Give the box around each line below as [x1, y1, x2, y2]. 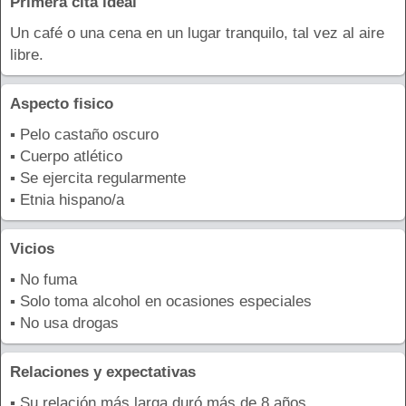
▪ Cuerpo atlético [10, 147, 122, 165]
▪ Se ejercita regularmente [10, 169, 186, 187]
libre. [10, 45, 43, 63]
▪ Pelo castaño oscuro [10, 125, 159, 143]
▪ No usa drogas [10, 314, 119, 332]
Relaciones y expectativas [10, 362, 196, 381]
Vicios [10, 239, 54, 257]
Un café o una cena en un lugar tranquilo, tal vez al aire [10, 24, 384, 42]
